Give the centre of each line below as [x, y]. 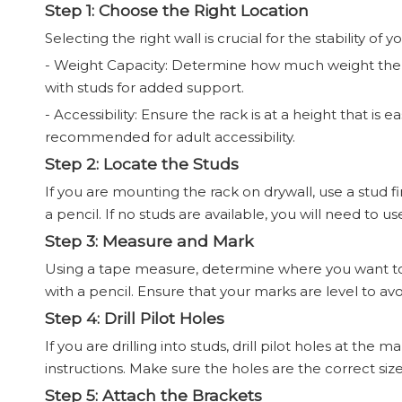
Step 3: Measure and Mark [149, 241]
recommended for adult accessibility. [170, 137]
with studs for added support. [144, 87]
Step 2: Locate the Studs [142, 164]
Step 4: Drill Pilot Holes [135, 318]
